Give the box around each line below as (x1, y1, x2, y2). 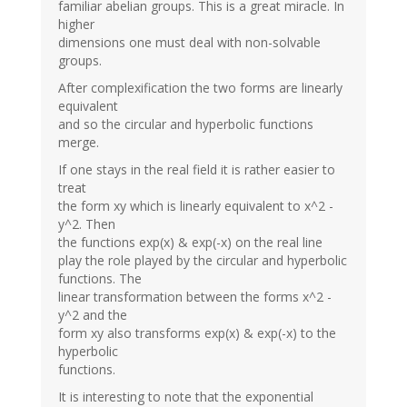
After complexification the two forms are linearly (58, 78, 342, 96)
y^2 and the (58, 305, 127, 323)
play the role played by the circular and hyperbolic (58, 251, 347, 269)
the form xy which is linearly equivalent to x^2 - (58, 196, 333, 214)
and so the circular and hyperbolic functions (58, 114, 313, 133)
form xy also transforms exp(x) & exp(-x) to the (58, 323, 336, 342)
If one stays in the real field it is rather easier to (58, 160, 335, 178)
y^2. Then (58, 214, 115, 233)
